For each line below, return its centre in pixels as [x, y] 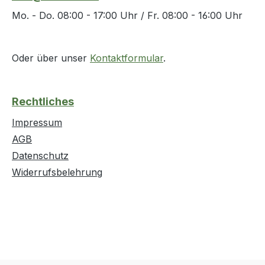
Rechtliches [43, 102]
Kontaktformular [127, 58]
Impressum [37, 123]
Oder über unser [51, 58]
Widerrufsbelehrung [57, 172]
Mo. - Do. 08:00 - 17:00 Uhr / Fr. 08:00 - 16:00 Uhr [127, 16]
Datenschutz [40, 156]
